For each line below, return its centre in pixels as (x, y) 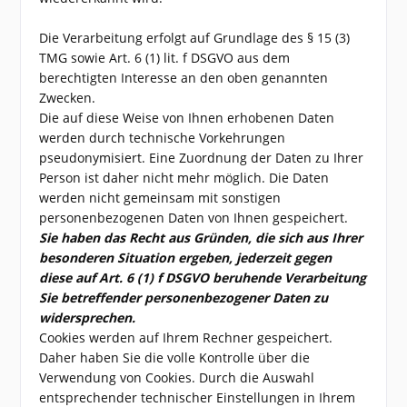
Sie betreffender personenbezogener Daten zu (184, 298)
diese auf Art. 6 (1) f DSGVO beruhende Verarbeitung (203, 278)
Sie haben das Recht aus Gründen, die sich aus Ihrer (201, 238)
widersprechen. (88, 318)
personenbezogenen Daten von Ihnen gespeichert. (194, 218)
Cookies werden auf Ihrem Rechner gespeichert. (186, 338)
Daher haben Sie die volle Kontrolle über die (175, 357)
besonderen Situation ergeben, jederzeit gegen (186, 258)
